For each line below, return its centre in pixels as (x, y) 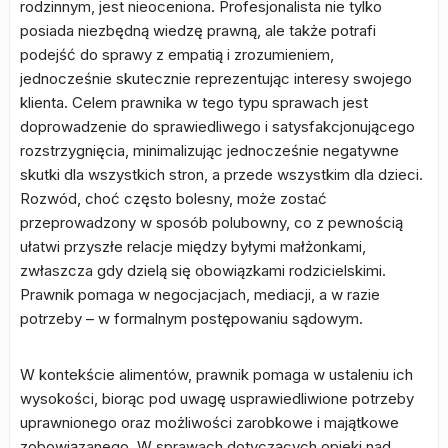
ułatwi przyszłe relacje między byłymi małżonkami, (193, 247)
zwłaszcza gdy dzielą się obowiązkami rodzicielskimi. (203, 271)
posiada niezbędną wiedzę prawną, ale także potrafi (198, 31)
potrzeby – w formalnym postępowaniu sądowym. (191, 319)
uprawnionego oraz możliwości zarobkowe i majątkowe (209, 423)
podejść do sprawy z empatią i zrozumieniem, (177, 55)
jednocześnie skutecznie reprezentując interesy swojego (216, 79)
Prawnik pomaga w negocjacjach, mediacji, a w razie (200, 295)
